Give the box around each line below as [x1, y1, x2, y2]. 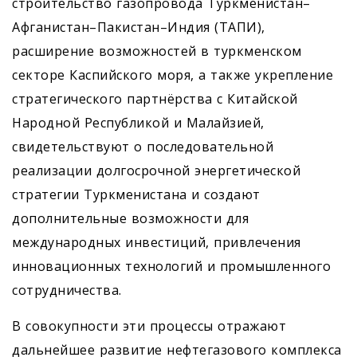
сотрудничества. [12, 281, 122, 299]
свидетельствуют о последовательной [12, 138, 273, 155]
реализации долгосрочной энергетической [12, 162, 300, 179]
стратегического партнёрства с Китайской [12, 90, 298, 108]
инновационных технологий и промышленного [12, 257, 331, 275]
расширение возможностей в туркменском [12, 42, 302, 60]
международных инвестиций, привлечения [12, 233, 301, 251]
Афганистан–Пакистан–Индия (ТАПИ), [12, 18, 265, 36]
